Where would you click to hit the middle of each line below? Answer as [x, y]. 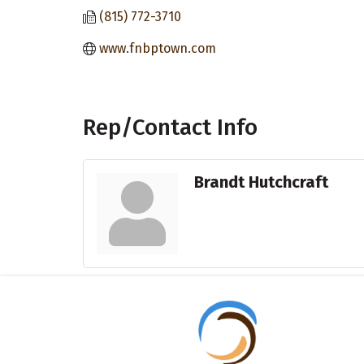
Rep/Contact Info [170, 127]
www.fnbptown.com [158, 49]
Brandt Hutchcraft [261, 182]
